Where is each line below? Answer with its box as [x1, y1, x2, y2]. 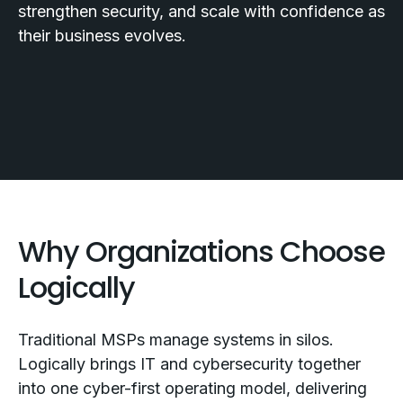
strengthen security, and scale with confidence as [18, 2, 385, 21]
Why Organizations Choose [18, 231, 385, 272]
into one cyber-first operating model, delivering [18, 379, 367, 398]
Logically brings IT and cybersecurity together [18, 354, 361, 373]
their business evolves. [18, 26, 186, 45]
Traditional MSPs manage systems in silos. [18, 330, 334, 349]
